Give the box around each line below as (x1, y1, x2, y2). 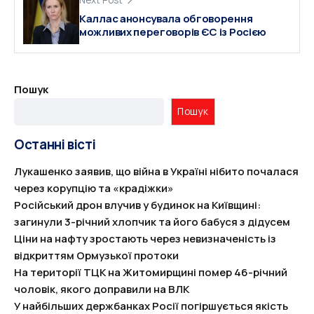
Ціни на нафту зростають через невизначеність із (14, 231, 276, 246)
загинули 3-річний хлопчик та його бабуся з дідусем (14, 214, 290, 229)
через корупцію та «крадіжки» (14, 180, 174, 196)
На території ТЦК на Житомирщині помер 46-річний (14, 264, 287, 280)
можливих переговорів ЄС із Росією (79, 24, 267, 39)
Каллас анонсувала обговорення (79, 11, 253, 26)
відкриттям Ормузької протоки (14, 247, 179, 263)
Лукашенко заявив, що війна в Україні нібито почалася (14, 163, 299, 179)
